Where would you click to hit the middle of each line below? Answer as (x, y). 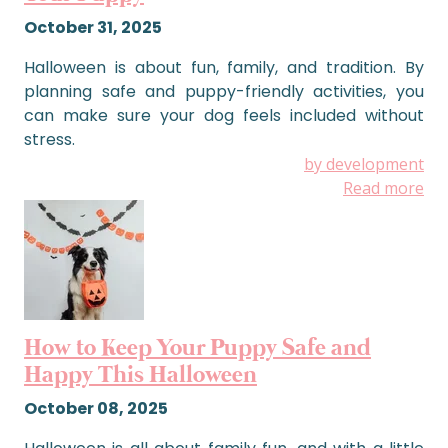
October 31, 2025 (93, 27)
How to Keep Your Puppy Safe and (197, 348)
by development (364, 164)
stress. (49, 139)
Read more (383, 188)
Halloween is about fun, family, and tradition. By (224, 67)
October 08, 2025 (96, 408)
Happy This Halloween (140, 375)
